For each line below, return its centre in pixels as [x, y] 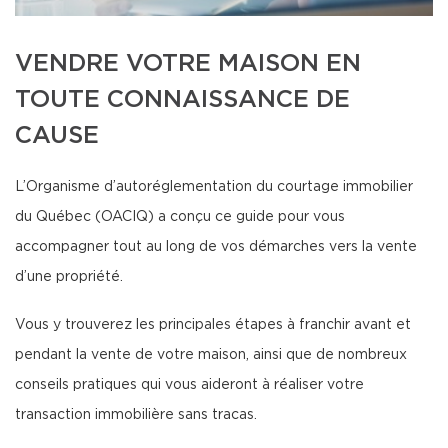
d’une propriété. [69, 277]
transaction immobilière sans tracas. [136, 415]
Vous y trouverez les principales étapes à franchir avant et [213, 325]
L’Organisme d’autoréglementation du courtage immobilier [214, 187]
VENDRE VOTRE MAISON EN [188, 64]
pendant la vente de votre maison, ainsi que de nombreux [211, 355]
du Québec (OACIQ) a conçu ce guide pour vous [180, 217]
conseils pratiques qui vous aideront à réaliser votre [189, 385]
